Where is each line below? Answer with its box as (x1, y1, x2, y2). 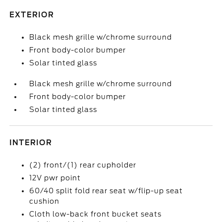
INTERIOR (9, 139, 53, 147)
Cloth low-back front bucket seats (29, 210, 162, 219)
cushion (29, 197, 60, 206)
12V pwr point (29, 174, 81, 182)
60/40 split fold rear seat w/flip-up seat (29, 187, 183, 195)
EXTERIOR (9, 11, 55, 19)
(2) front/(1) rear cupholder (29, 161, 137, 169)
